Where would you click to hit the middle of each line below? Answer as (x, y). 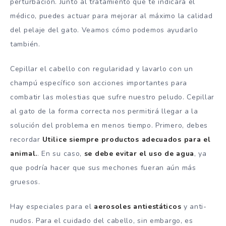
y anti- (194, 207)
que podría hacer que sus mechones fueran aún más (103, 168)
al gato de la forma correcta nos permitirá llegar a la (104, 111)
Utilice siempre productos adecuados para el (127, 140)
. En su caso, (61, 154)
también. (25, 44)
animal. (24, 154)
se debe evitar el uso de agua (139, 154)
